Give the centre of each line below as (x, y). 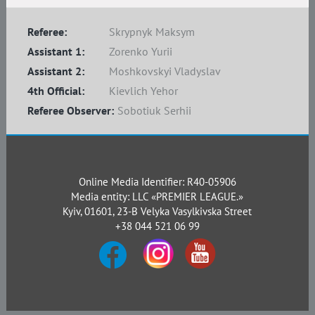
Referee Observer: (70, 110)
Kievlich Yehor (143, 91)
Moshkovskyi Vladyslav (165, 71)
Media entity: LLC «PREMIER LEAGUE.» (157, 197)
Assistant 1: (56, 51)
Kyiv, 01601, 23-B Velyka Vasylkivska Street (157, 211)
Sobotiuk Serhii (154, 110)
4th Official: (56, 91)
